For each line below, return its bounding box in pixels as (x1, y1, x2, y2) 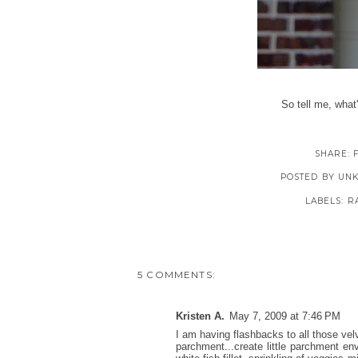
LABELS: (305, 195, 348, 206)
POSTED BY (280, 171, 338, 182)
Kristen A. (176, 310, 225, 323)
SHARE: (314, 148, 354, 159)
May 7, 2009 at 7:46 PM (229, 310, 340, 323)
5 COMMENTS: (137, 269, 215, 281)
